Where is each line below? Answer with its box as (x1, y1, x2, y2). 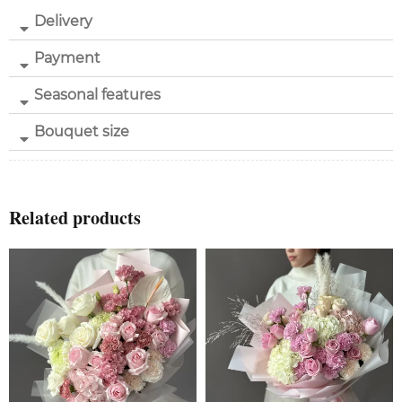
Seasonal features (34, 86, 161, 103)
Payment (34, 49, 100, 66)
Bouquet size (34, 123, 129, 140)
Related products (9, 205, 141, 231)
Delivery (34, 13, 92, 30)
